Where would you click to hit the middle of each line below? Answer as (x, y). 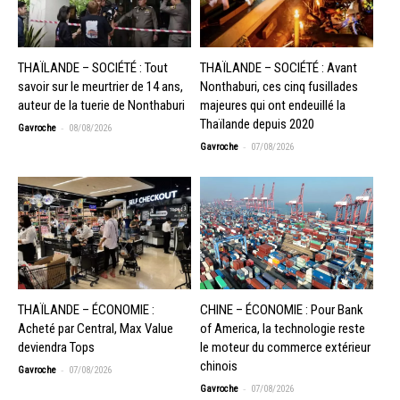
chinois (219, 366)
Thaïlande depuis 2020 (257, 124)
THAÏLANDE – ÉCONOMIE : (86, 309)
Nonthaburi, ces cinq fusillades (279, 86)
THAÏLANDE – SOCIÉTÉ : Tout (93, 67)
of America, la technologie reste (283, 328)
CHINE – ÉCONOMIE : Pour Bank (282, 309)
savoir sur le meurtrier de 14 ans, (100, 86)
